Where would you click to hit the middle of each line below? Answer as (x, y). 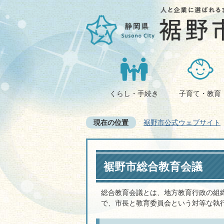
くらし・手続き (134, 93)
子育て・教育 (200, 93)
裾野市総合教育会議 (153, 167)
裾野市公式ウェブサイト (182, 122)
